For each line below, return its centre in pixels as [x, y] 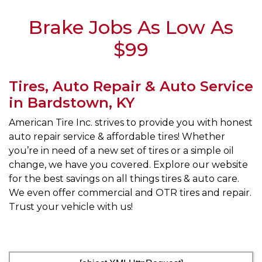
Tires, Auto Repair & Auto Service [131, 86]
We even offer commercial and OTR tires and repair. [130, 193]
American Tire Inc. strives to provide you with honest [131, 123]
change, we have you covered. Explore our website [128, 165]
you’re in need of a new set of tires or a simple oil [121, 151]
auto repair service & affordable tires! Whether [117, 137]
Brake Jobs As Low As [131, 27]
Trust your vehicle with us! [71, 207]
